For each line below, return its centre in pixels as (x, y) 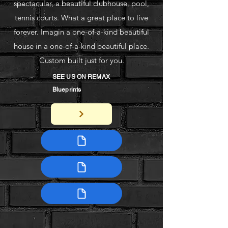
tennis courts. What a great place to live (81, 18)
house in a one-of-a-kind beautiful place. (81, 46)
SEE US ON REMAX (81, 77)
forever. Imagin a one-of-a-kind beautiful (81, 32)
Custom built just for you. (81, 60)
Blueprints (67, 90)
